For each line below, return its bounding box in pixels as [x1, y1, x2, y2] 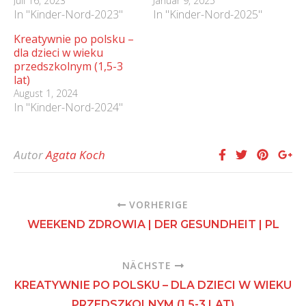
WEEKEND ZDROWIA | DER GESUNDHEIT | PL [27, 218, 279, 232]
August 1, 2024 [14, 87, 78, 100]
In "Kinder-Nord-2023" [14, 7, 123, 23]
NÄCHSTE [122, 259, 176, 273]
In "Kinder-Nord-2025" [153, 7, 262, 23]
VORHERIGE [126, 198, 189, 212]
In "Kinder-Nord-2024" [14, 100, 123, 115]
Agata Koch [46, 147, 105, 163]
